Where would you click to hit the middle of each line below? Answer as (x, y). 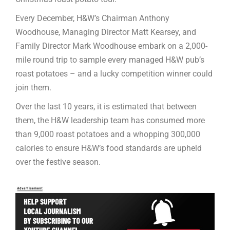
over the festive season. (58, 162)
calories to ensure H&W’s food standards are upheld (109, 148)
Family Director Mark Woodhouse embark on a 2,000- (111, 46)
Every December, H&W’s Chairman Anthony (92, 18)
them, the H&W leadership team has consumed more (110, 121)
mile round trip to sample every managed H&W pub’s (110, 60)
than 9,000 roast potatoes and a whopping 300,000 (108, 135)
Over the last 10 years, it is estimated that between (106, 107)
